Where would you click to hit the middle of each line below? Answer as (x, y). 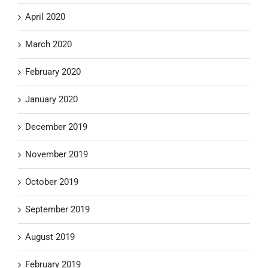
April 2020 (45, 16)
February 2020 (53, 71)
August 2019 (50, 237)
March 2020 (48, 44)
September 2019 (57, 209)
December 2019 (56, 127)
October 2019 (52, 182)
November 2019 (57, 154)
